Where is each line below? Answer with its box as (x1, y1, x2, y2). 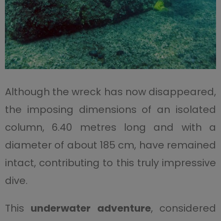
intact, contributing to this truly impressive (4, 155, 217, 170)
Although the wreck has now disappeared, (4, 84, 217, 99)
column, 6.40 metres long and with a (4, 120, 217, 134)
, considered (150, 201, 217, 215)
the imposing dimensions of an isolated (4, 102, 217, 116)
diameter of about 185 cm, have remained (4, 138, 217, 152)
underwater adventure (31, 201, 151, 215)
